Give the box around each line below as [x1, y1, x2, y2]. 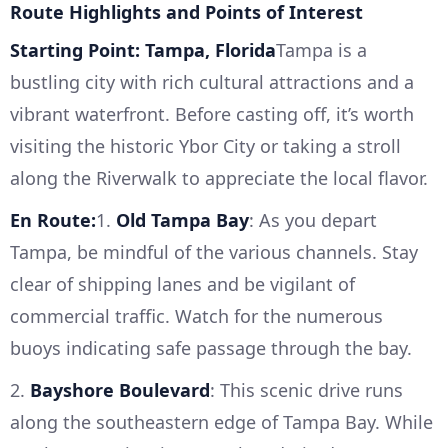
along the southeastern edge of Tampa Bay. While [10, 410, 433, 435]
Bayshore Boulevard [30, 378, 210, 403]
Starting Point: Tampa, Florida [10, 38, 276, 63]
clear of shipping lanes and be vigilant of [10, 272, 355, 297]
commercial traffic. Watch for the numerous [10, 304, 383, 329]
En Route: [10, 208, 96, 233]
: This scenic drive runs [210, 378, 403, 403]
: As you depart [249, 208, 377, 233]
